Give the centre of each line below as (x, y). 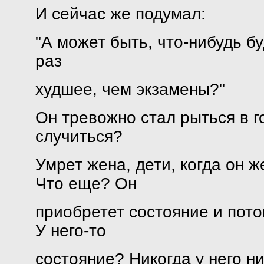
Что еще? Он (86, 184)
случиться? (79, 136)
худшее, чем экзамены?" (130, 89)
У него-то (70, 231)
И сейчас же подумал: (120, 14)
